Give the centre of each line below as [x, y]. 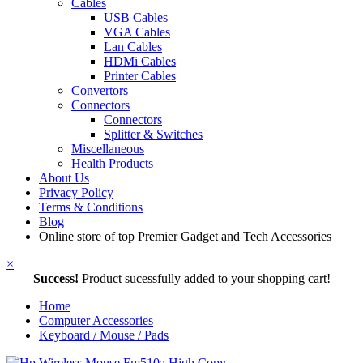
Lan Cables [133, 47]
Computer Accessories [96, 320]
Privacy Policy [76, 192]
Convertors [100, 90]
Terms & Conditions [91, 207]
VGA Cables [137, 32]
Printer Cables [140, 76]
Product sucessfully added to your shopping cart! [206, 278]
